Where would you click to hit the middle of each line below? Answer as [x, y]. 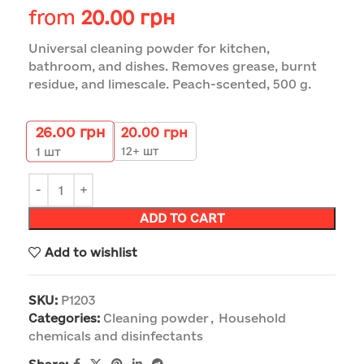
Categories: [64, 318]
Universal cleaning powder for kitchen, [149, 49]
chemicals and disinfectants [116, 336]
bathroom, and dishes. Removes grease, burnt [173, 67]
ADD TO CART [182, 219]
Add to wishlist [91, 252]
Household [252, 318]
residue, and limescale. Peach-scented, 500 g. [170, 84]
